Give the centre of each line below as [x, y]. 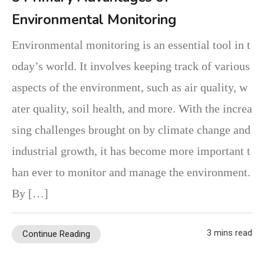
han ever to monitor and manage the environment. [131, 172]
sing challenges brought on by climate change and [131, 129]
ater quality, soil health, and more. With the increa [132, 108]
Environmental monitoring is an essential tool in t [131, 44]
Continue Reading [56, 234]
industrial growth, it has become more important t [131, 151]
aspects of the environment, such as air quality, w [130, 87]
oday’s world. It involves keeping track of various [131, 66]
